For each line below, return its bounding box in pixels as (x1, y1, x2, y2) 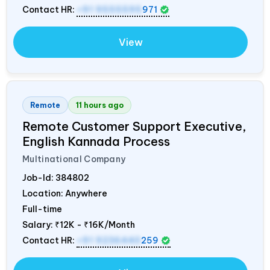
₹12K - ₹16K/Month (55, 219, 135, 230)
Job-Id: (22, 172, 55, 183)
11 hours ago (76, 100, 124, 110)
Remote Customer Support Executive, (22, 118, 246, 134)
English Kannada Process (22, 133, 170, 149)
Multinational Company (22, 153, 126, 165)
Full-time (22, 203, 62, 215)
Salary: (22, 219, 55, 230)
